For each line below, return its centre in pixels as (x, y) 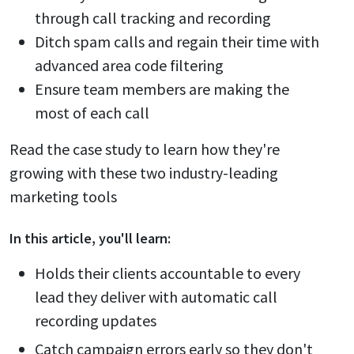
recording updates (96, 320)
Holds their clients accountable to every (168, 273)
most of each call (92, 113)
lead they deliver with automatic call (156, 297)
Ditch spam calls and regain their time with (177, 41)
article (72, 238)
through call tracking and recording (153, 18)
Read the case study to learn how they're (145, 149)
